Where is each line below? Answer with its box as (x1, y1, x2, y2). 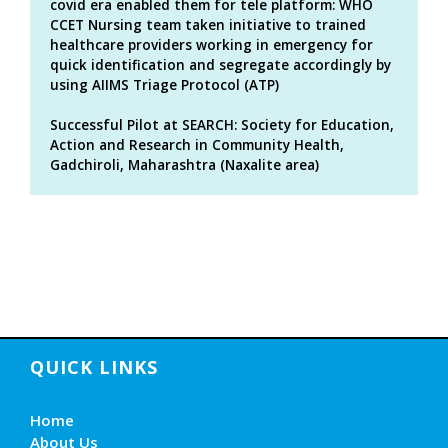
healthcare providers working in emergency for (50, 35, 373, 54)
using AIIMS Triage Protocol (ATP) (50, 75, 279, 94)
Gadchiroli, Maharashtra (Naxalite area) (50, 155, 319, 174)
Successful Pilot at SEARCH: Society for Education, (50, 115, 394, 134)
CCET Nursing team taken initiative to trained (50, 15, 366, 34)
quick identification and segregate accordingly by (50, 55, 391, 74)
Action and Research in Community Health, (50, 135, 344, 154)
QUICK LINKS (30, 354, 158, 379)
